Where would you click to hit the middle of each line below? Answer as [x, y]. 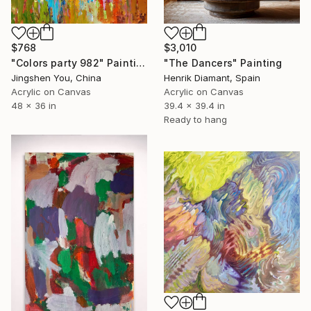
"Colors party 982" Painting [141, 62]
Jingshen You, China [56, 77]
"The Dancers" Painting [223, 63]
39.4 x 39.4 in [194, 106]
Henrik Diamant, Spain [212, 78]
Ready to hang [195, 120]
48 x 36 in [34, 105]
